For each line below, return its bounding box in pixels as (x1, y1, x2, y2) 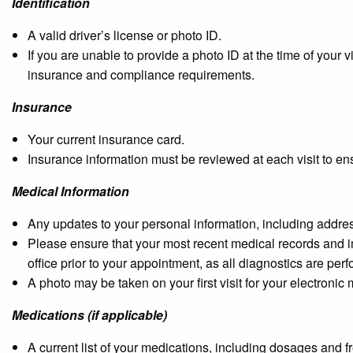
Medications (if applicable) (12, 305, 167, 324)
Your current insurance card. (28, 129, 184, 148)
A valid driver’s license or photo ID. (28, 25, 221, 44)
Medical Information (12, 181, 129, 200)
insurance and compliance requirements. (28, 65, 255, 84)
